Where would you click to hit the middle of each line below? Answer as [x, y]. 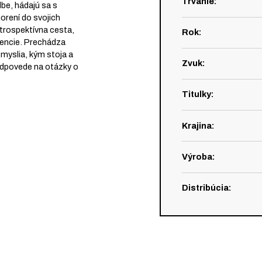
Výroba [197, 156]
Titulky [196, 94]
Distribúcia [205, 187]
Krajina [196, 125]
